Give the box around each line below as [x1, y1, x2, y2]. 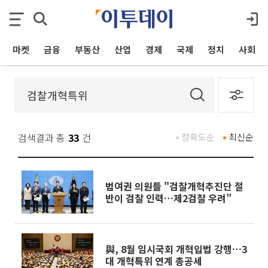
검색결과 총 [18, 130, 65, 145]
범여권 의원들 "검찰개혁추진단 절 [105, 179, 243, 193]
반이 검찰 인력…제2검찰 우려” [105, 191, 232, 205]
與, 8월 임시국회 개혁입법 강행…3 [105, 242, 247, 256]
